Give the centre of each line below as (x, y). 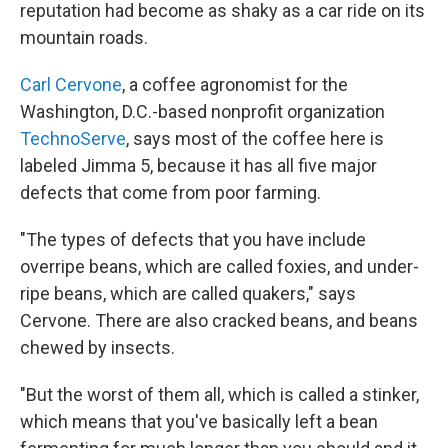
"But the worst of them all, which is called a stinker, (219, 394)
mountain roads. (84, 37)
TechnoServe (73, 138)
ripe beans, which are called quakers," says (188, 293)
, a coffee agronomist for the (235, 84)
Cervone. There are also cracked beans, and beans (219, 320)
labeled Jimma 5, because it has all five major (198, 165)
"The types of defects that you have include (193, 239)
